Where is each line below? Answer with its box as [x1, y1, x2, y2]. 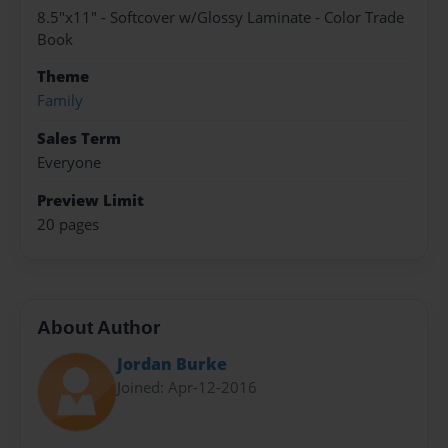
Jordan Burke [117, 353, 227, 376]
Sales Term [37, 127, 121, 149]
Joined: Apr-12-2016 [117, 377, 257, 398]
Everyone [37, 152, 101, 174]
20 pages [37, 213, 99, 235]
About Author [37, 316, 160, 338]
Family [37, 90, 83, 112]
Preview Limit [37, 189, 144, 211]
